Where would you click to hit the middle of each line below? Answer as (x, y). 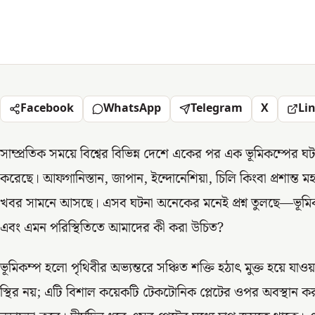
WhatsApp (132, 109)
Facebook (47, 109)
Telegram (217, 109)
